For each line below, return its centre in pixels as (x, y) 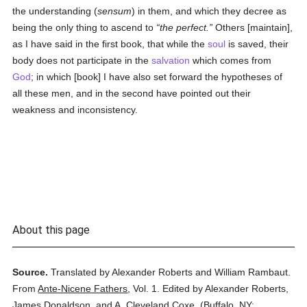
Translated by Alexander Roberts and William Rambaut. (171, 272)
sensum (115, 11)
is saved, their (257, 44)
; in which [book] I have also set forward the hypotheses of (157, 77)
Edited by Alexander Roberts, (226, 288)
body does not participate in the (82, 60)
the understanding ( (55, 11)
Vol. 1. (147, 288)
